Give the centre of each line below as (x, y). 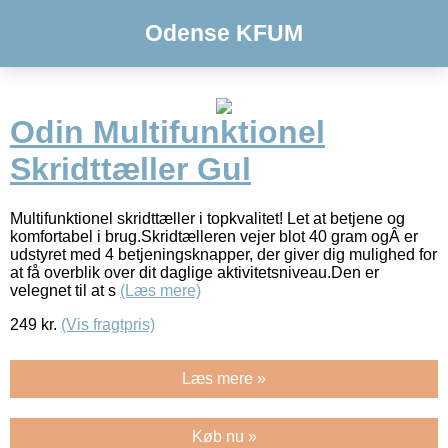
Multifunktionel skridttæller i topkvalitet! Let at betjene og (207, 218)
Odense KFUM (224, 33)
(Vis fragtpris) (108, 324)
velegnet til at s (65, 290)
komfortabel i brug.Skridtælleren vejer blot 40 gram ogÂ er (214, 236)
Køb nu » (224, 436)
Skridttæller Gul (130, 169)
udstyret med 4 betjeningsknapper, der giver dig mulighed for (223, 254)
